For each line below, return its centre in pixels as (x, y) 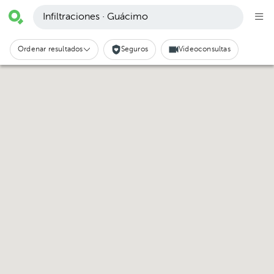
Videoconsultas (205, 50)
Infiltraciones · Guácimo (95, 17)
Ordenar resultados (50, 50)
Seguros (135, 50)
